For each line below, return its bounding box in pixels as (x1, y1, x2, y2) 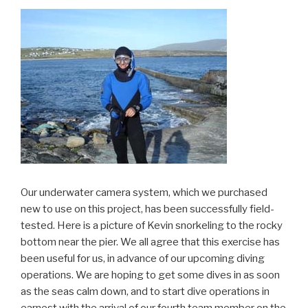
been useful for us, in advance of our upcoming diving (21, 252, 265, 265)
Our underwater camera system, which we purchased (21, 186, 267, 199)
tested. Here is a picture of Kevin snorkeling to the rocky (21, 219, 283, 232)
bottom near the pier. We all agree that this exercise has (21, 235, 280, 248)
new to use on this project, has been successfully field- (21, 202, 274, 215)
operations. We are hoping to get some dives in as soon (21, 268, 280, 281)
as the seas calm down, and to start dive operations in (21, 285, 269, 298)
